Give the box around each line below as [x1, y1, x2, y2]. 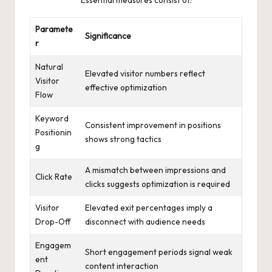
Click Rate [35, 171, 72, 182]
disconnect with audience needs [85, 216, 205, 227]
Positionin [35, 126, 72, 138]
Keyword [35, 112, 69, 124]
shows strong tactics [85, 133, 161, 144]
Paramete [35, 23, 73, 35]
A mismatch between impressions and [85, 164, 226, 175]
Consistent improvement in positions [85, 119, 221, 131]
